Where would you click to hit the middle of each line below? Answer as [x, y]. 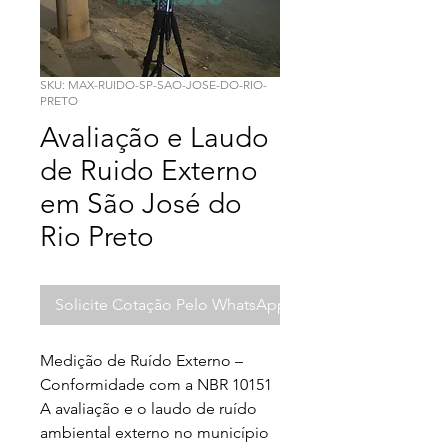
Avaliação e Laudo [154, 137]
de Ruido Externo [149, 170]
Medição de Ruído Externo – [141, 360]
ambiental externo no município [154, 432]
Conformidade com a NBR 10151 [156, 384]
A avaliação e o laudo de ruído [148, 408]
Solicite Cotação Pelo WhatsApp [171, 304]
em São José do [141, 203]
